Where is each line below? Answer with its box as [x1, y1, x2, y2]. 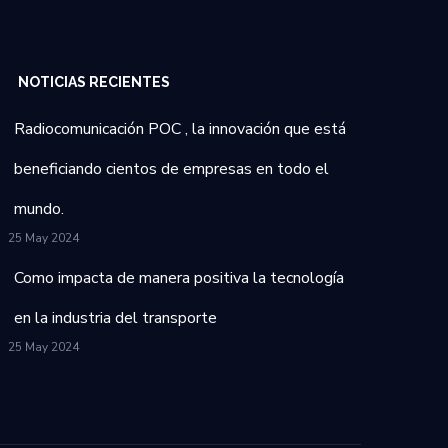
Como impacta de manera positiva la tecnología [14, 266, 344, 289]
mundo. [14, 197, 64, 220]
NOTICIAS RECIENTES [18, 73, 170, 90]
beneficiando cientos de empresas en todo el [14, 157, 329, 180]
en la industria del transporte [14, 306, 217, 329]
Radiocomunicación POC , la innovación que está [14, 117, 346, 140]
